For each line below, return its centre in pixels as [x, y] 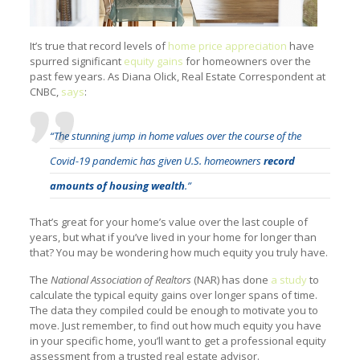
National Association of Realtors [121, 279]
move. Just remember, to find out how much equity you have [175, 325]
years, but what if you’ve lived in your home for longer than [173, 237]
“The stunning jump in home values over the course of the [175, 135]
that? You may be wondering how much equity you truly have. [178, 252]
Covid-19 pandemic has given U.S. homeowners [156, 160]
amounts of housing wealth [117, 185]
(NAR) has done [231, 279]
